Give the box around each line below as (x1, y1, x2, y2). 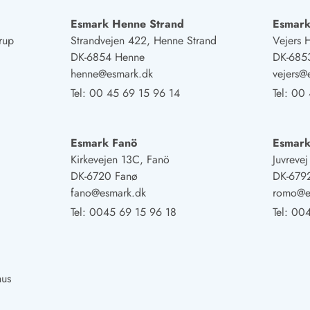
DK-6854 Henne (70, 48, 145, 65)
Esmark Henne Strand (70, 15, 184, 32)
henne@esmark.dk (70, 65, 153, 82)
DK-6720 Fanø (70, 167, 138, 184)
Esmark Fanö (70, 134, 137, 151)
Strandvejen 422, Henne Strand (70, 32, 217, 48)
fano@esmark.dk (70, 184, 146, 201)
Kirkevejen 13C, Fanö (70, 151, 170, 167)
